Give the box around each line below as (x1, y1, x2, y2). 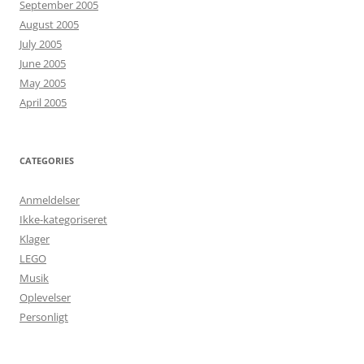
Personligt (19, 310, 68, 324)
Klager (19, 232, 50, 246)
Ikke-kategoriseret (19, 212, 107, 227)
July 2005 (19, 37, 62, 51)
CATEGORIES (19, 154, 74, 167)
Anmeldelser (19, 193, 80, 207)
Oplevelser (19, 290, 71, 305)
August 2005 (19, 17, 79, 32)
